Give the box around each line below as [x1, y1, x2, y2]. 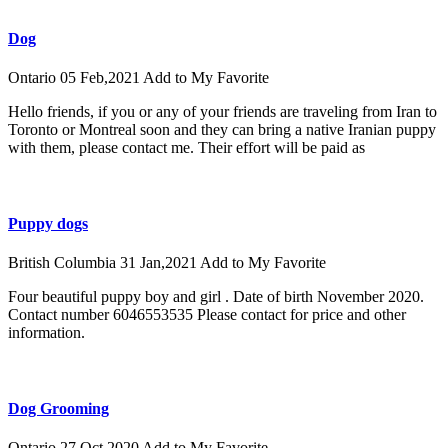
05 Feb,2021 [60, 68, 143, 86]
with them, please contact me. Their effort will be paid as [8, 138, 365, 156]
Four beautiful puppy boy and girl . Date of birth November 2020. [8, 288, 424, 306]
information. [8, 324, 85, 342]
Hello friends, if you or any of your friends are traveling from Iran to [8, 102, 437, 120]
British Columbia [8, 254, 120, 272]
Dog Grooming [8, 400, 109, 418]
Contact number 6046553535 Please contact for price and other [8, 306, 406, 324]
